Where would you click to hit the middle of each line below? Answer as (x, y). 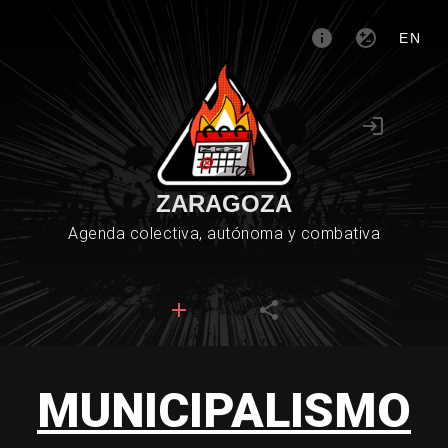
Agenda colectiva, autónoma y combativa (224, 233)
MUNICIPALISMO (224, 410)
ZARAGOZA (224, 203)
